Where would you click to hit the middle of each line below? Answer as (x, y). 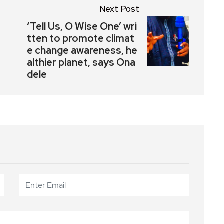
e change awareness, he (82, 50)
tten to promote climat (81, 38)
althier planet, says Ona (81, 62)
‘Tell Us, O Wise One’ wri (82, 26)
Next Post (119, 9)
